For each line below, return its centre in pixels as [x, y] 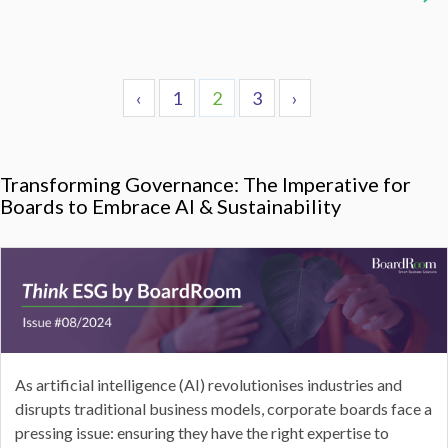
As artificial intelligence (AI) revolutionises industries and [208, 385]
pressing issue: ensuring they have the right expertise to [201, 433]
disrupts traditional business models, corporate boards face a [223, 409]
